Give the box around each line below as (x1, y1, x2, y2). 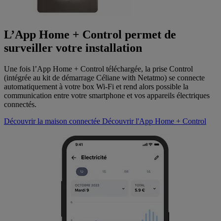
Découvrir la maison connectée (4, 116, 100, 125)
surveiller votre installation (4, 41, 142, 54)
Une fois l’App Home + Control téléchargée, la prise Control (4, 64, 193, 73)
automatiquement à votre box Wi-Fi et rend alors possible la (4, 82, 188, 91)
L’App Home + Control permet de (4, 28, 176, 41)
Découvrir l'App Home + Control (102, 116, 206, 125)
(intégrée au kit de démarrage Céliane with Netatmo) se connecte (4, 73, 205, 82)
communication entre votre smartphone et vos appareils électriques (4, 91, 210, 100)
